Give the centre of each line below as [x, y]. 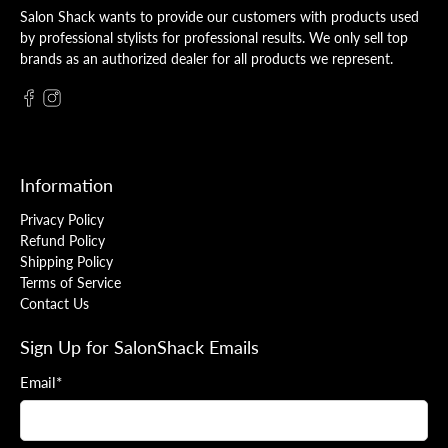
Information [66, 184]
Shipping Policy [66, 261]
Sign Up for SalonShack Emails [139, 346]
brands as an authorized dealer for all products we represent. [206, 58]
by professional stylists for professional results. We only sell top [214, 37]
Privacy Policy [62, 219]
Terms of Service [70, 282]
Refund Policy [62, 240]
